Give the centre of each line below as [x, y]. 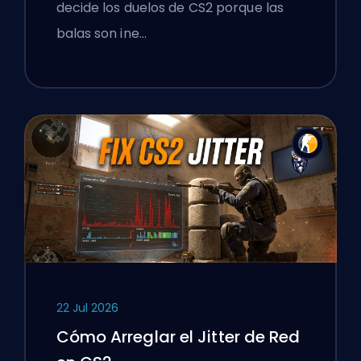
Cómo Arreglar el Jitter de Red [178, 336]
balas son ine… [101, 34]
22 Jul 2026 [87, 307]
